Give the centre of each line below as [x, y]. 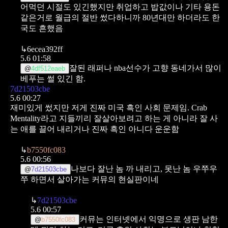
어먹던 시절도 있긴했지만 [67, 7]
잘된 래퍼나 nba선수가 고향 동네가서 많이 [145, 68]
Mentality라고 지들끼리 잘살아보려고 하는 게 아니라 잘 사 [114, 118]
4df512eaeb [48, 68]
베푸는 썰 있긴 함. [53, 78]
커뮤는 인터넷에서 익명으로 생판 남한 [149, 219]
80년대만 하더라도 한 [181, 17]
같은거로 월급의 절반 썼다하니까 [80, 17]
